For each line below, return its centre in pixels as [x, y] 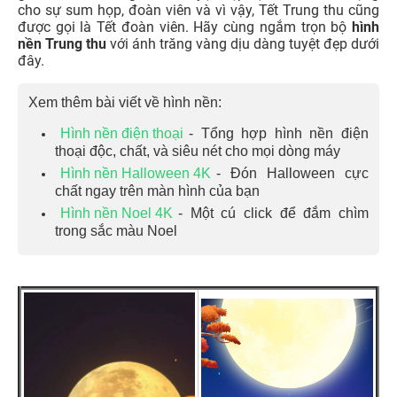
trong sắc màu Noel [116, 231]
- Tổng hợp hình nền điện [279, 134]
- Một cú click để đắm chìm [273, 214]
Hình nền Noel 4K [117, 214]
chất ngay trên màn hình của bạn [157, 191]
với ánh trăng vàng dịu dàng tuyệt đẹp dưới [243, 44]
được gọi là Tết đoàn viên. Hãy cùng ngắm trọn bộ [185, 27]
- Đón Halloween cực [292, 174]
